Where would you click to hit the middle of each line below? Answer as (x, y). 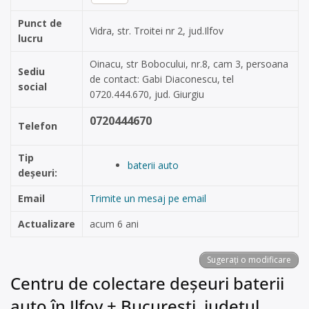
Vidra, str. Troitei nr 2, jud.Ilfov (157, 31)
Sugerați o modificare (249, 260)
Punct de (40, 23)
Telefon (38, 126)
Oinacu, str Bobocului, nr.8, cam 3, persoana (189, 64)
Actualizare (47, 224)
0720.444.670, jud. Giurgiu (147, 94)
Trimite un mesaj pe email (148, 198)
